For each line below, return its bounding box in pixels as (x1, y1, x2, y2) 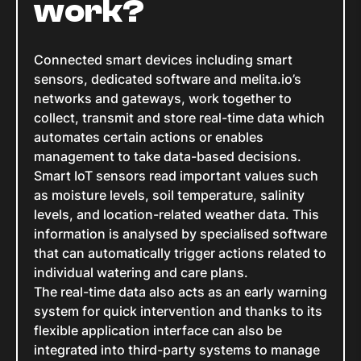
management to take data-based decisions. (34, 148, 301, 165)
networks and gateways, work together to (34, 90, 292, 107)
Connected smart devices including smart (34, 52, 293, 68)
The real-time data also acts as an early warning (34, 284, 327, 301)
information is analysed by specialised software (34, 226, 327, 243)
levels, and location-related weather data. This (34, 206, 319, 223)
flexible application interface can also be (34, 322, 282, 339)
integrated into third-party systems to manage (34, 342, 320, 359)
